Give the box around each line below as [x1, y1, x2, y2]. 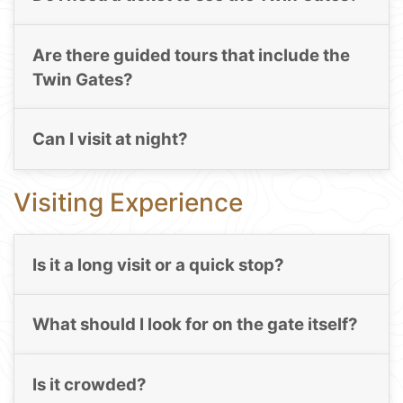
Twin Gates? [31, 68, 133, 90]
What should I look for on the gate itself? [31, 314, 358, 336]
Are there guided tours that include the [31, 44, 350, 66]
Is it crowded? [31, 373, 147, 395]
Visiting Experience [13, 186, 243, 218]
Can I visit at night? [31, 128, 188, 149]
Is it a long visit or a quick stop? [31, 254, 284, 275]
